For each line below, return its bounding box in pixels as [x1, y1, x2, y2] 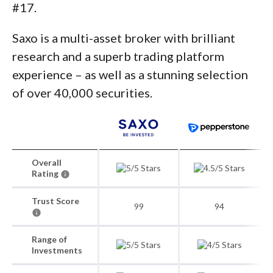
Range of [32, 234, 67, 244]
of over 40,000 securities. [12, 85, 152, 100]
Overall [32, 157, 62, 168]
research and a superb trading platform [12, 49, 224, 63]
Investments [32, 245, 82, 255]
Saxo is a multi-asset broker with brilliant [12, 30, 235, 45]
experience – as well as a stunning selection [12, 67, 248, 82]
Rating [32, 168, 60, 179]
